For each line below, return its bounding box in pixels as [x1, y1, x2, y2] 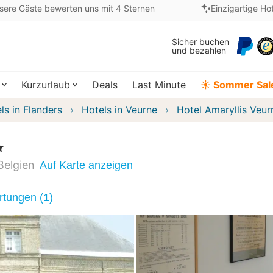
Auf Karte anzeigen [40, 158, 133, 171]
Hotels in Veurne [82, 104, 157, 116]
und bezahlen [172, 45, 226, 55]
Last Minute [132, 79, 186, 91]
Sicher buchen [172, 37, 229, 47]
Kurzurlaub [21, 79, 70, 91]
